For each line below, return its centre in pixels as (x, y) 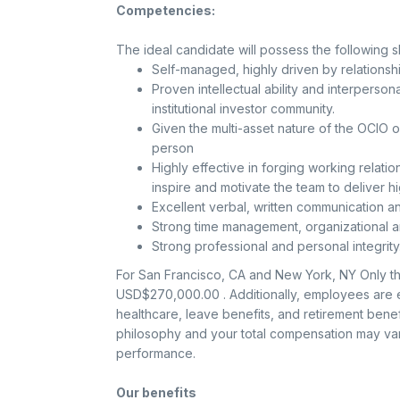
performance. (155, 353)
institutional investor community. (243, 108)
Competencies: (165, 10)
